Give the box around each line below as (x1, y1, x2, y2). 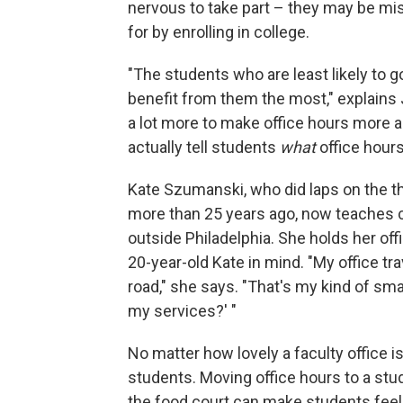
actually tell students (128, 137, 280, 157)
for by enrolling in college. (128, 22, 309, 41)
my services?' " (128, 300, 237, 320)
